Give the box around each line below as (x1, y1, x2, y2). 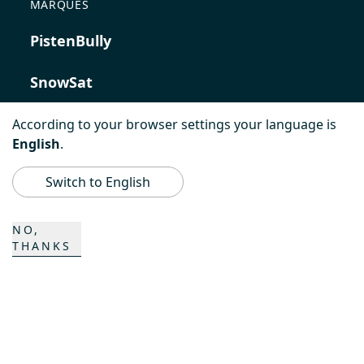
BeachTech (29, 155, 108, 175)
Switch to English (45, 173, 150, 191)
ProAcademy (29, 197, 121, 216)
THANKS (12, 238, 71, 253)
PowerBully (29, 114, 111, 133)
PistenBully (29, 31, 111, 50)
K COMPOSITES (29, 238, 136, 258)
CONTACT (29, 323, 86, 338)
